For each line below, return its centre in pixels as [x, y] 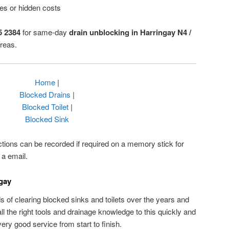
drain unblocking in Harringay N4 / [130, 32]
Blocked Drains [45, 95]
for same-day [45, 32]
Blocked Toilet [45, 107]
